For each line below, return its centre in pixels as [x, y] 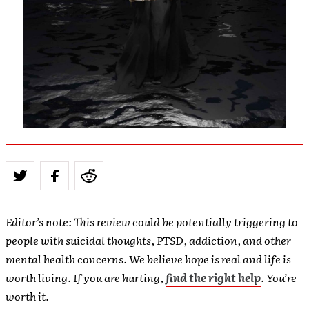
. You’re [279, 278]
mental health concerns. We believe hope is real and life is [148, 259]
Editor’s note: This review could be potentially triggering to [152, 222]
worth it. [27, 296]
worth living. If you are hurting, [86, 278]
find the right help [213, 278]
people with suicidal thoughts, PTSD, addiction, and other [148, 240]
